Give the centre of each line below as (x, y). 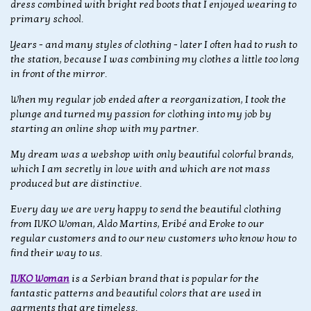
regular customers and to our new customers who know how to (153, 239)
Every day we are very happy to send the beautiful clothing (146, 210)
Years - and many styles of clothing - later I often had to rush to (154, 45)
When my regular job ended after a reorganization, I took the (148, 100)
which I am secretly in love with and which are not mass (140, 169)
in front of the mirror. (59, 74)
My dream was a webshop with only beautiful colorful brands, (152, 155)
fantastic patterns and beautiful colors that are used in (136, 294)
